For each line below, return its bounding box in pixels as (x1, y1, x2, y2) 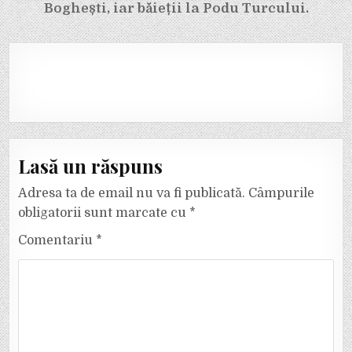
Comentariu (18, 233, 97, 247)
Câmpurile (248, 185, 315, 200)
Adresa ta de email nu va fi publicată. (18, 185, 246, 200)
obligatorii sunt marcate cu (18, 205, 190, 220)
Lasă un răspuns (18, 152, 163, 178)
